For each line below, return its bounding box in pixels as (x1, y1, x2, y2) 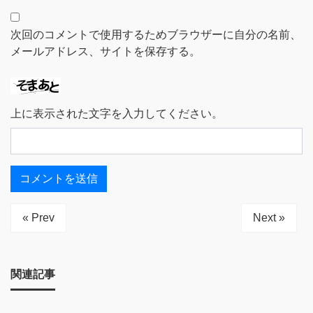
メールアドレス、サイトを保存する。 (10, 45, 201, 57)
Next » (253, 211, 285, 224)
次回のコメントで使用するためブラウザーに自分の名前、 (10, 28, 301, 41)
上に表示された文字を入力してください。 (10, 107, 223, 119)
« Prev (22, 211, 54, 224)
